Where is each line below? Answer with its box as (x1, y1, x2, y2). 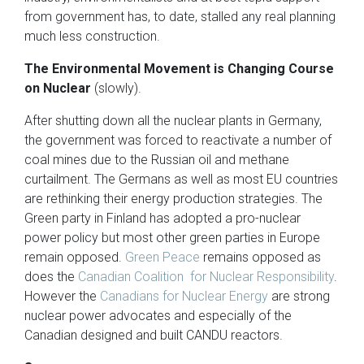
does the (24, 268, 78, 284)
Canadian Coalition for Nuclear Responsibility (78, 268, 334, 284)
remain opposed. (24, 249, 125, 265)
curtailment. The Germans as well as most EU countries (24, 171, 338, 187)
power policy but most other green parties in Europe (24, 229, 320, 245)
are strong (268, 288, 330, 304)
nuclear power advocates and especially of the (24, 307, 292, 323)
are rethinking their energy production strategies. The (24, 190, 323, 206)
